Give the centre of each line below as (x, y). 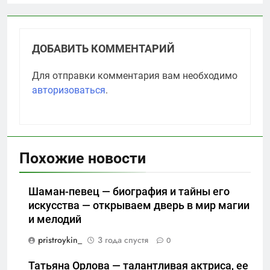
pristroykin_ (60, 240)
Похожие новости (83, 159)
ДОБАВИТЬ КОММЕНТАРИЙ (103, 49)
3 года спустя (123, 240)
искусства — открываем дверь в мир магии (139, 206)
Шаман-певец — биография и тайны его (129, 192)
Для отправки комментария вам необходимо (135, 76)
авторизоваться (69, 90)
